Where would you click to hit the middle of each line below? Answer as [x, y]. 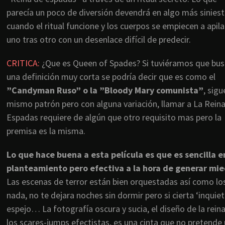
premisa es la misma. [46, 131]
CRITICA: [23, 63]
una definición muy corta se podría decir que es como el [111, 77]
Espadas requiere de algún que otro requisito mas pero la [114, 118]
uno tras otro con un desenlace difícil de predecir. [99, 40]
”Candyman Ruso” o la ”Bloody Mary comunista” [105, 90]
